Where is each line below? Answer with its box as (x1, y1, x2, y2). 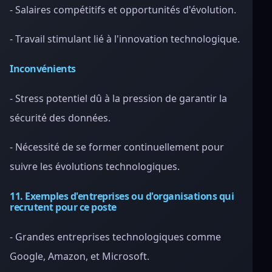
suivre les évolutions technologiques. (10, 160, 180, 173)
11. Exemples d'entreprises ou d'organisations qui (10, 189, 234, 203)
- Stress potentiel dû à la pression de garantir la (10, 92, 227, 105)
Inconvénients (10, 62, 76, 75)
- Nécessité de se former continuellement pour (10, 140, 224, 154)
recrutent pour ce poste (10, 200, 117, 214)
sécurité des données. (10, 111, 110, 124)
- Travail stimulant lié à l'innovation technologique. (10, 32, 240, 46)
